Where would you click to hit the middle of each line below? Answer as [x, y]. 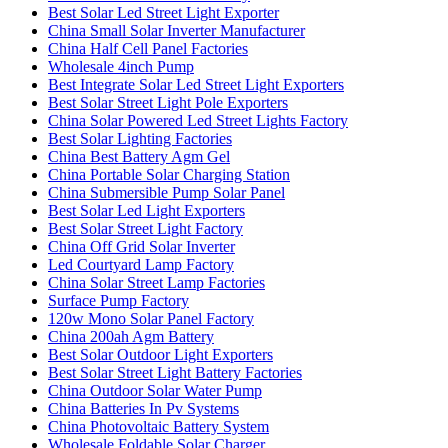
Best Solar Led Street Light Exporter [163, 12]
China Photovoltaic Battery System [158, 426]
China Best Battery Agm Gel [139, 156]
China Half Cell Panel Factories [148, 48]
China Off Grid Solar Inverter [141, 246]
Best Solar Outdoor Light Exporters [160, 354]
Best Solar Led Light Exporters [146, 210]
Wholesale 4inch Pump [121, 66]
